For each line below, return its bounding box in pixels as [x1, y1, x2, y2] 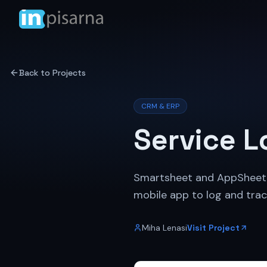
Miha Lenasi [142, 222, 187, 233]
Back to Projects [19, 67, 86, 78]
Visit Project [187, 222, 240, 233]
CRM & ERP [141, 101, 179, 111]
